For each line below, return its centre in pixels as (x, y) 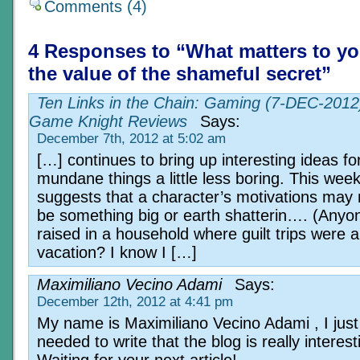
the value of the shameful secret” (180, 73)
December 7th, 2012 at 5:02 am (131, 138)
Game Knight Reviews (108, 121)
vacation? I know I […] (117, 252)
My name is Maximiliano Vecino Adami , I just (198, 323)
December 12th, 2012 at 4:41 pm (135, 301)
